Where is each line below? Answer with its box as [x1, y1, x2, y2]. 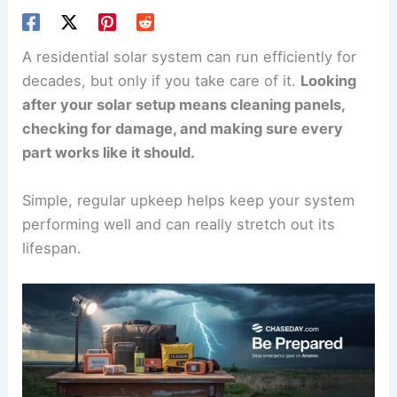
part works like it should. [22, 144, 196, 162]
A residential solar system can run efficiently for [22, 48, 357, 66]
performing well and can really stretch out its [22, 214, 336, 233]
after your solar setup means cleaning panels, [22, 96, 346, 114]
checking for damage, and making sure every [22, 120, 344, 138]
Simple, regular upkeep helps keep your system [22, 191, 355, 209]
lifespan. [22, 238, 82, 257]
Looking [300, 72, 357, 90]
